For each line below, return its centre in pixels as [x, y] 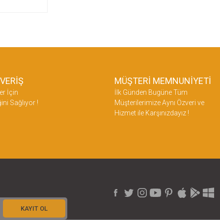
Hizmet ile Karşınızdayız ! [151, 113]
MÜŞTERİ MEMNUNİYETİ [163, 81]
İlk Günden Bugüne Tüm [151, 92]
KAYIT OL [34, 208]
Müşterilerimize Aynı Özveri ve [159, 102]
